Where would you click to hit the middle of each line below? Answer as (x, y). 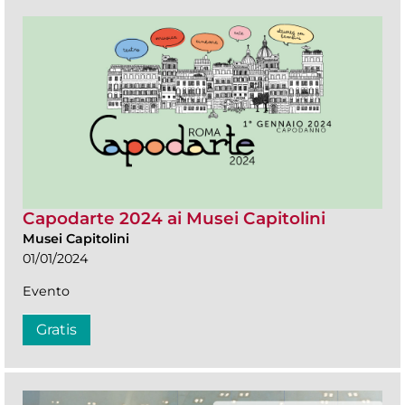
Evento (46, 291)
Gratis (57, 329)
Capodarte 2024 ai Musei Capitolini (174, 218)
